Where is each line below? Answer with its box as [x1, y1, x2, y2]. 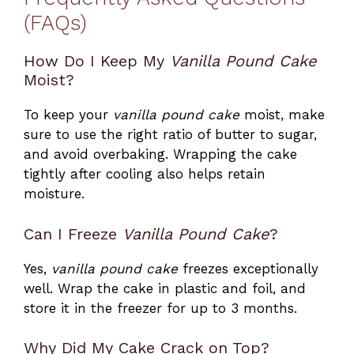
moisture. [24, 186, 85, 202]
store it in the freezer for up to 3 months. [24, 299, 297, 316]
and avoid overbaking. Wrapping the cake [24, 146, 297, 163]
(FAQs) [24, 10, 87, 36]
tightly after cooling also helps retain [24, 166, 265, 183]
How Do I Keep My [24, 51, 170, 71]
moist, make [239, 107, 325, 123]
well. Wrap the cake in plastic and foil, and [24, 280, 306, 296]
